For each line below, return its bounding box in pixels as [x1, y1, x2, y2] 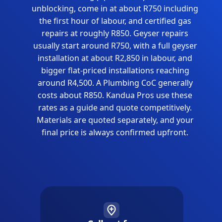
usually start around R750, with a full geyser [33, 40, 197, 52]
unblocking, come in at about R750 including [32, 3, 198, 14]
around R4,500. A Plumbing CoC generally [37, 77, 193, 89]
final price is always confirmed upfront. [42, 127, 188, 138]
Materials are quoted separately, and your [36, 114, 194, 126]
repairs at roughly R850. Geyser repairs [42, 28, 188, 39]
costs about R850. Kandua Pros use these [38, 90, 192, 101]
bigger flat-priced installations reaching [41, 65, 189, 76]
